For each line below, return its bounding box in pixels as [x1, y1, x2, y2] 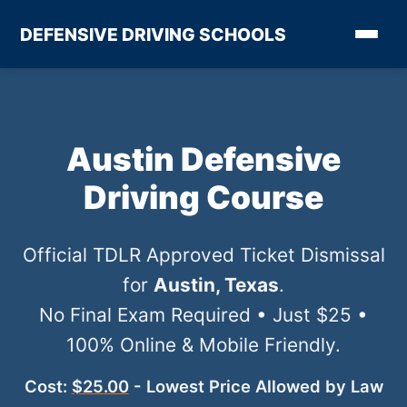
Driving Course [84, 178, 323, 217]
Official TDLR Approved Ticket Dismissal [22, 243, 385, 266]
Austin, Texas [154, 273, 279, 296]
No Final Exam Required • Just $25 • [39, 303, 368, 326]
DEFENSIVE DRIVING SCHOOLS [20, 23, 287, 45]
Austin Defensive [66, 140, 341, 179]
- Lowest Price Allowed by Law [128, 376, 383, 396]
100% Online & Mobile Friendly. [66, 333, 341, 356]
